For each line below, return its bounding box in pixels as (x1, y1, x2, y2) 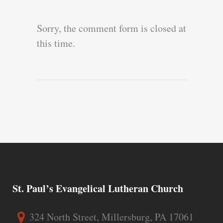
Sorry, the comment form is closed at (37, 21, 186, 35)
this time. (37, 36, 75, 50)
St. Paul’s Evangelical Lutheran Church (12, 181, 183, 196)
